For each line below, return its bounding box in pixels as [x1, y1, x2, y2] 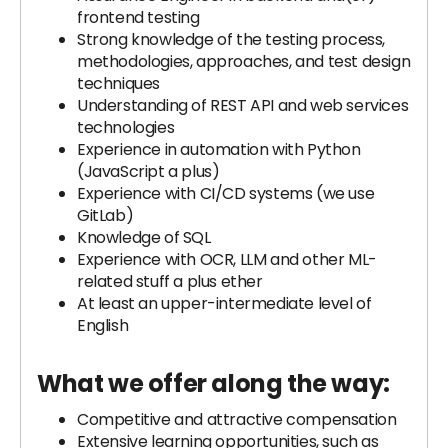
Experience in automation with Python [77, 138, 361, 161]
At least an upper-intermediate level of [77, 292, 372, 315]
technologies [77, 116, 175, 139]
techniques [77, 72, 160, 95]
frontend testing [77, 6, 200, 29]
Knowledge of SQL [77, 226, 211, 249]
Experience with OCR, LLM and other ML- [77, 248, 377, 271]
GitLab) [77, 204, 134, 227]
